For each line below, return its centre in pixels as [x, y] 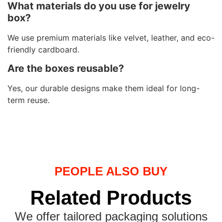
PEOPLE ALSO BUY [111, 171]
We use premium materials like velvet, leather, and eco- [111, 37]
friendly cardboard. [43, 49]
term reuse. [28, 100]
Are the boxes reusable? [66, 69]
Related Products [111, 197]
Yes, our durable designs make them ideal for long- [104, 88]
